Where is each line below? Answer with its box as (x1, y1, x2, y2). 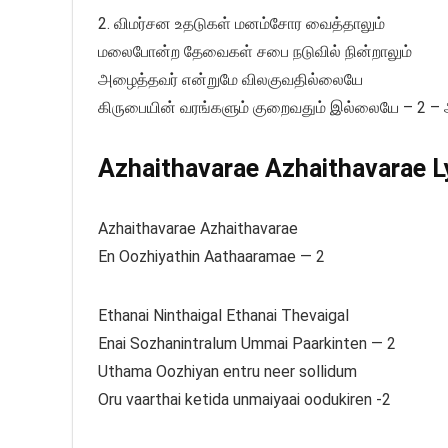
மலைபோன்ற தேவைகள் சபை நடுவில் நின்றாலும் (98, 41, 412, 61)
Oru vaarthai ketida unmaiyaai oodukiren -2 (98, 389, 391, 409)
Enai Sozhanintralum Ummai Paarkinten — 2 (98, 333, 396, 353)
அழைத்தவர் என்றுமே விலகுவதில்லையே (98, 69, 363, 89)
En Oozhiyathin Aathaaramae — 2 (98, 246, 325, 266)
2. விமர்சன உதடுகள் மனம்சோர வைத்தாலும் (98, 13, 385, 33)
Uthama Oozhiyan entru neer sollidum (98, 361, 357, 381)
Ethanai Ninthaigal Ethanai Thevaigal (98, 305, 349, 325)
